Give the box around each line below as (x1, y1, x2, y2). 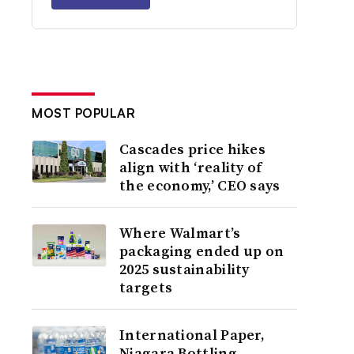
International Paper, (119, 325, 265, 345)
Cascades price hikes (119, 139, 266, 159)
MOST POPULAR (32, 105, 136, 121)
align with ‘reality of (119, 157, 262, 177)
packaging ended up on (119, 241, 284, 261)
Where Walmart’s (119, 223, 241, 243)
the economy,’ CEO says (119, 175, 281, 195)
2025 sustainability (119, 259, 250, 279)
